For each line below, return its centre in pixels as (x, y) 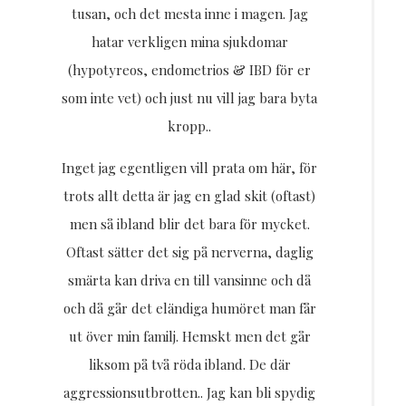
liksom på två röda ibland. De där (189, 365)
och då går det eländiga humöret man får (189, 309)
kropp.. (189, 126)
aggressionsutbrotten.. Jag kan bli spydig (189, 393)
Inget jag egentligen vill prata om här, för (189, 168)
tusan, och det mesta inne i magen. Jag (189, 14)
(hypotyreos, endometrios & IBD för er (189, 70)
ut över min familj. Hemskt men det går (189, 337)
